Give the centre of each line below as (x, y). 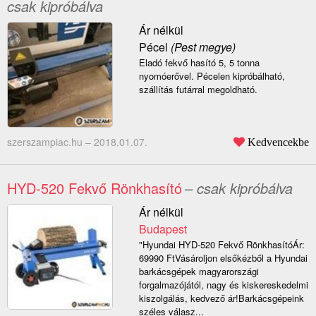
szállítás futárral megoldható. (198, 90)
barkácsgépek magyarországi (199, 272)
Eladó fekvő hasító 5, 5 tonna (199, 63)
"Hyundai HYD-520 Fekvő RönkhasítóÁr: (221, 245)
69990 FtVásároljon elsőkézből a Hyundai (223, 258)
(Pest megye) (201, 47)
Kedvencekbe (278, 142)
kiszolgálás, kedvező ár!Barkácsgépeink (221, 298)
